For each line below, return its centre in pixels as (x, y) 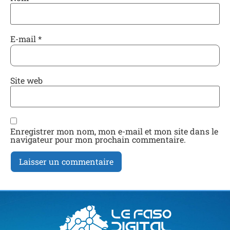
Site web (26, 80)
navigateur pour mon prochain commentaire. (98, 139)
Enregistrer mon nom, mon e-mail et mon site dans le (114, 131)
